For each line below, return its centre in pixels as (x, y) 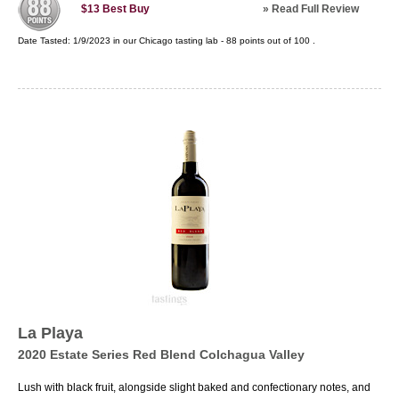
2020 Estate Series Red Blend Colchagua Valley (161, 354)
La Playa (50, 333)
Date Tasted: (45, 41)
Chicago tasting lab (179, 41)
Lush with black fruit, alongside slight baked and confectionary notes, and (194, 387)
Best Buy (126, 9)
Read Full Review (315, 9)
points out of (265, 41)
